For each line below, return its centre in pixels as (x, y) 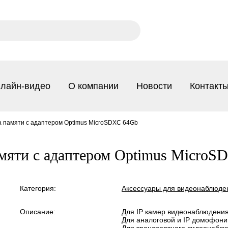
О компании (93, 86)
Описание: (38, 212)
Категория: (38, 188)
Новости (154, 86)
